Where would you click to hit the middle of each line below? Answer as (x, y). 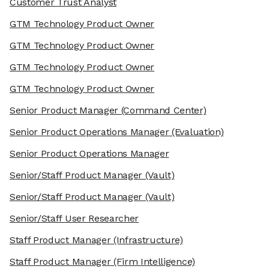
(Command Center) (162, 110)
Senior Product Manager (64, 110)
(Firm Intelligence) (153, 262)
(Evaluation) (196, 132)
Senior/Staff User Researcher (74, 219)
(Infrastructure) (147, 240)
